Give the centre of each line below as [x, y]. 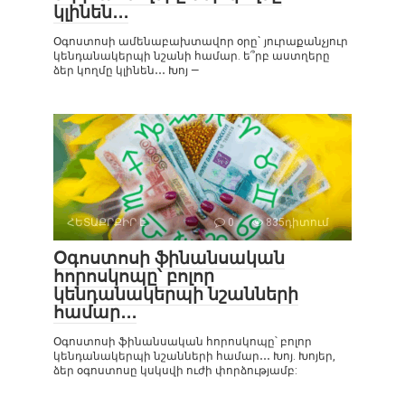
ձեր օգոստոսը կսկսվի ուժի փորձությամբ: [175, 371]
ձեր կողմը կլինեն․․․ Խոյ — [126, 71]
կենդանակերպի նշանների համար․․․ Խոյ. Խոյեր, [194, 357]
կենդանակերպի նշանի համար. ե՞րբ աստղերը [192, 57]
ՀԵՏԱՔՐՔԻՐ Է [107, 223]
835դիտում [296, 223]
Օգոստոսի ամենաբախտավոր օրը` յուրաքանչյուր [201, 42]
